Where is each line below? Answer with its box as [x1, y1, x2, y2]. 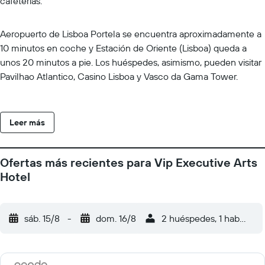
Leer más [9, 117, 45, 128]
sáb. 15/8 [24, 212, 60, 224]
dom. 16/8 [96, 212, 136, 224]
